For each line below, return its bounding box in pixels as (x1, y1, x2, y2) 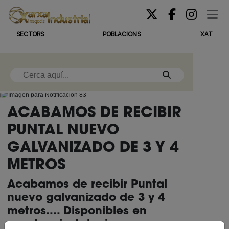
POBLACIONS (103, 30, 141, 38)
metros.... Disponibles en (7, 203, 147, 218)
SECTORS (16, 30, 44, 38)
